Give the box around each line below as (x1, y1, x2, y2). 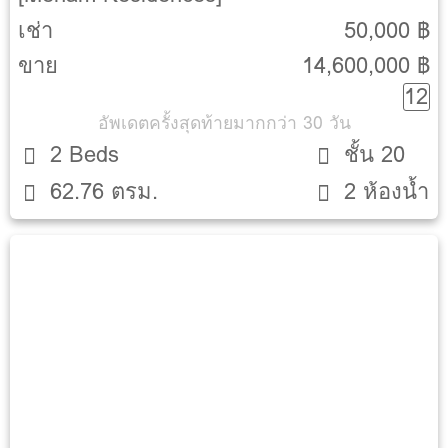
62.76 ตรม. (50, 173, 159, 209)
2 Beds (50, 137, 120, 173)
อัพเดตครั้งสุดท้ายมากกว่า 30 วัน (97, 109, 351, 138)
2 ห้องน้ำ (344, 173, 430, 209)
